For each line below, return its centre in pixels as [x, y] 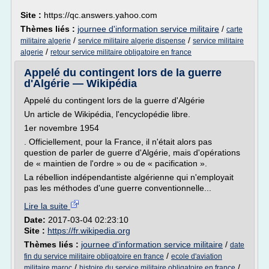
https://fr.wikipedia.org [89, 231]
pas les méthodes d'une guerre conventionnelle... [118, 188]
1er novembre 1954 [62, 128]
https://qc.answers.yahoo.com [101, 15]
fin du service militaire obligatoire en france [94, 256]
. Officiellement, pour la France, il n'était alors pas [118, 142]
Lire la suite [47, 206]
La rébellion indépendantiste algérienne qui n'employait [129, 177]
